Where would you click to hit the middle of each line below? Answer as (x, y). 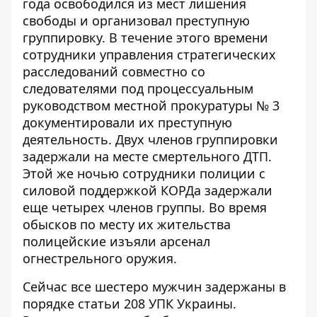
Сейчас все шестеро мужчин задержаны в (154, 287)
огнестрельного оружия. (100, 258)
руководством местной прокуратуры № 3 (151, 105)
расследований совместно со (114, 71)
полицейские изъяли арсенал (116, 241)
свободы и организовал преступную (136, 21)
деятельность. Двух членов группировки (150, 139)
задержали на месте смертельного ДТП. (147, 156)
